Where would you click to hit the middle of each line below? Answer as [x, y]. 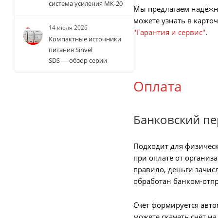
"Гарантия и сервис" [169, 32]
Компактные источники [85, 39]
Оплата [158, 86]
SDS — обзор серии [78, 61]
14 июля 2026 [68, 28]
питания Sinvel [71, 50]
